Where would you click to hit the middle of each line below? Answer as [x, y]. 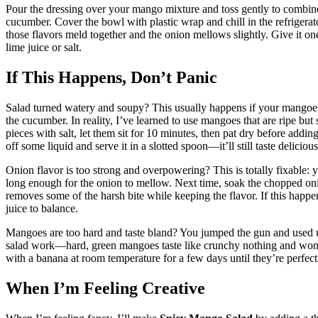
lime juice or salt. [44, 48]
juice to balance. [42, 209]
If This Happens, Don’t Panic [111, 78]
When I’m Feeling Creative [105, 288]
